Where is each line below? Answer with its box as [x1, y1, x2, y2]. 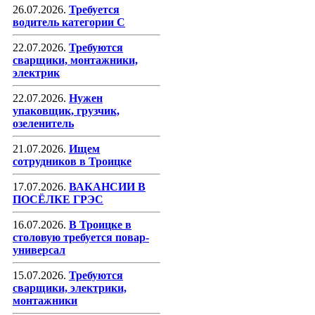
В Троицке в [69, 218, 131, 231]
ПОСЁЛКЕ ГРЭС [13, 193, 103, 205]
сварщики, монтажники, [13, 53, 138, 66]
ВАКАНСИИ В [69, 180, 146, 193]
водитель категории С [13, 15, 125, 28]
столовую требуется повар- [13, 231, 149, 243]
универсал [13, 243, 65, 256]
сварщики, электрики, [13, 281, 127, 294]
